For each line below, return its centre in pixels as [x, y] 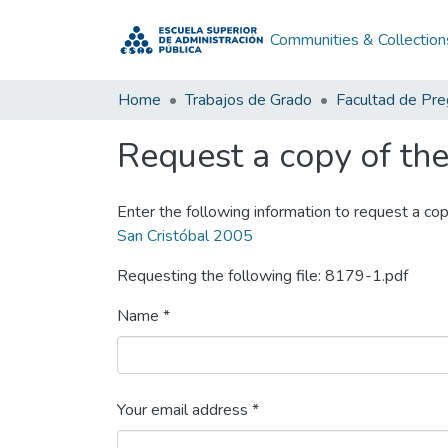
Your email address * [188, 410]
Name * [143, 316]
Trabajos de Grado [248, 100]
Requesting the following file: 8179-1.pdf [262, 276]
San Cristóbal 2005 [185, 236]
